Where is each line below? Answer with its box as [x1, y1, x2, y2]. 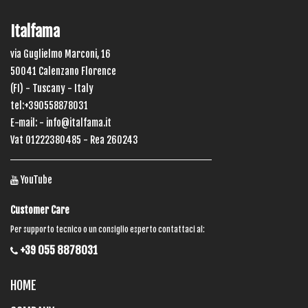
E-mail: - [10, 116, 46, 129]
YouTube [19, 173, 52, 186]
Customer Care [10, 203, 69, 216]
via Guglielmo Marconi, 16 [10, 47, 111, 60]
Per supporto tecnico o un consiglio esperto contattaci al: [10, 224, 205, 234]
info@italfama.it [46, 116, 111, 129]
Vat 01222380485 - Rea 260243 [10, 133, 138, 146]
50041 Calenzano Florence [10, 65, 116, 77]
